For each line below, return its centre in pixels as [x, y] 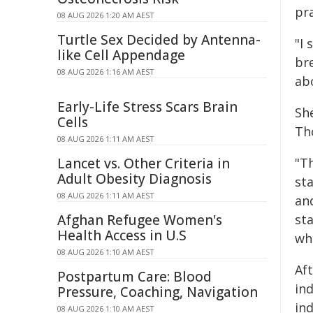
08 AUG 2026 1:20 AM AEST [106, 15]
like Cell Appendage [121, 55]
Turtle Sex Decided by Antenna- [159, 40]
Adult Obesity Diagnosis [134, 179]
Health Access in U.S [122, 235]
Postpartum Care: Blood [134, 277]
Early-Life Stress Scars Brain [147, 107]
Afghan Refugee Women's [140, 220]
